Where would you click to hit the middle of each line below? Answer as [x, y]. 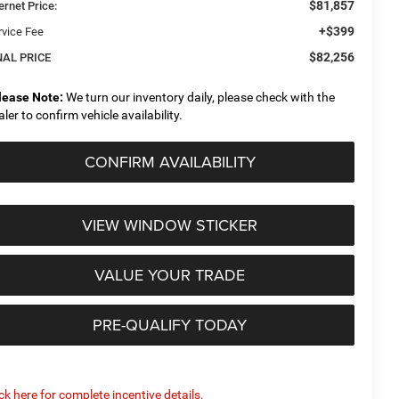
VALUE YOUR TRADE [170, 274]
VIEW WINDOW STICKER [170, 224]
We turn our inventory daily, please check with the [199, 97]
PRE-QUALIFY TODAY [170, 324]
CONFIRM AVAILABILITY [170, 161]
